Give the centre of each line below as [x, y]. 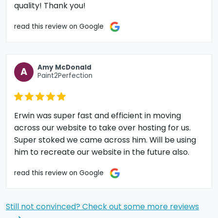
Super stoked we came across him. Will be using [105, 140]
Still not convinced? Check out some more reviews [102, 207]
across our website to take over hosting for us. [102, 128]
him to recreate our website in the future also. [102, 152]
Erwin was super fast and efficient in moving [98, 116]
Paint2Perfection [65, 76]
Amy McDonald [64, 68]
